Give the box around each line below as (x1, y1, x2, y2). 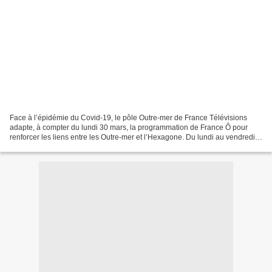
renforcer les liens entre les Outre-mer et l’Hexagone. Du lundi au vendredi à (10, 132, 261, 141)
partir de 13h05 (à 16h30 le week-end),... (10, 142, 144, 151)
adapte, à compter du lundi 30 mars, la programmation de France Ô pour (10, 123, 248, 132)
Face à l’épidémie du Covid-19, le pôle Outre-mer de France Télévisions (10, 113, 247, 122)
